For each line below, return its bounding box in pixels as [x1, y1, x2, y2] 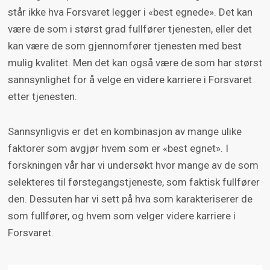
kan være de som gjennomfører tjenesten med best [7, 40, 242, 52]
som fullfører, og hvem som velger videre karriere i [7, 210, 236, 222]
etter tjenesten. [7, 90, 77, 103]
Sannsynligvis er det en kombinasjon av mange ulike [7, 125, 242, 138]
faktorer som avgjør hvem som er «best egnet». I [7, 142, 228, 155]
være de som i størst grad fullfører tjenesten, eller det [7, 23, 252, 36]
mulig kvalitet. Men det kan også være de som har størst [7, 57, 262, 69]
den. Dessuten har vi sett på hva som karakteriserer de [7, 193, 253, 206]
